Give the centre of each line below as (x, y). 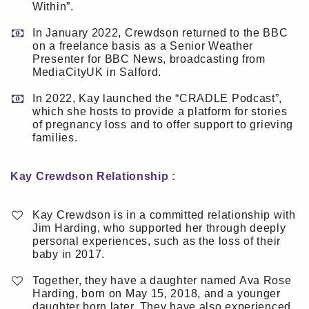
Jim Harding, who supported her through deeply (159, 228)
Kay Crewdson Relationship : (93, 177)
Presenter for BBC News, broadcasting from (149, 59)
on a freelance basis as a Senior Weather (143, 46)
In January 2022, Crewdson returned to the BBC (160, 33)
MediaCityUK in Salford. (97, 72)
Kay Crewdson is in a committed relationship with (164, 215)
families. (55, 138)
